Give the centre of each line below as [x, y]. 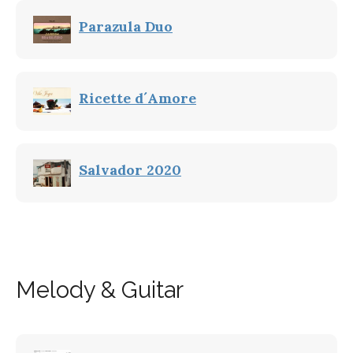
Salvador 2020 [130, 170]
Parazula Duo [126, 26]
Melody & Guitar [100, 290]
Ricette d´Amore [137, 98]
